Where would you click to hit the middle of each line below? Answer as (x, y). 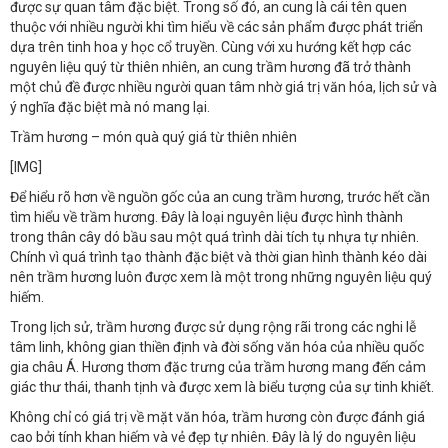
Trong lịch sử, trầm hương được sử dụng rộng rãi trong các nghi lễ (213, 326)
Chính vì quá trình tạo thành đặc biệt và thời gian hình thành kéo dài (218, 256)
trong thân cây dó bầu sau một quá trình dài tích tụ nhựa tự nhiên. (214, 236)
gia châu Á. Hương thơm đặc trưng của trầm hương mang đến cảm (218, 366)
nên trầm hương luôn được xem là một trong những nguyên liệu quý (221, 276)
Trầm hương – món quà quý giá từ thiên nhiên (153, 136)
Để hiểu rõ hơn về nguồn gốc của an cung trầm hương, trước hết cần (220, 196)
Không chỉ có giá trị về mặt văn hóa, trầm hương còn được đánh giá (217, 416)
